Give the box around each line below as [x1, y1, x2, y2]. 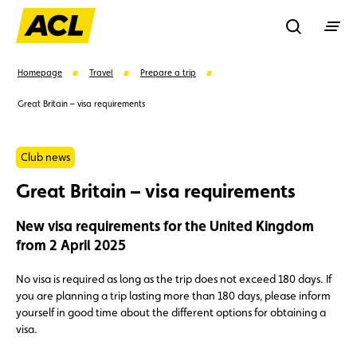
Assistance [33, 253, 84, 269]
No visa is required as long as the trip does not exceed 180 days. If [16, 273, 331, 285]
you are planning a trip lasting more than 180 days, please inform [16, 289, 331, 302]
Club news [21, 151, 70, 163]
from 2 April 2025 [16, 237, 126, 253]
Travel [89, 68, 113, 78]
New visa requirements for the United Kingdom [16, 218, 314, 234]
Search [316, 119, 350, 135]
